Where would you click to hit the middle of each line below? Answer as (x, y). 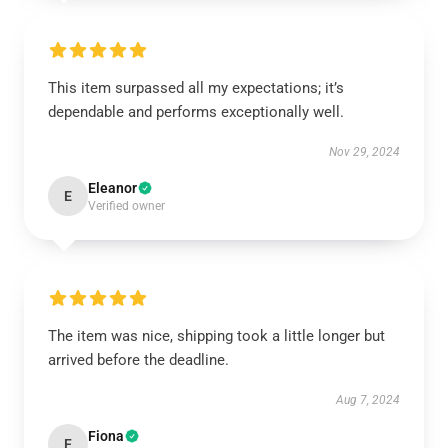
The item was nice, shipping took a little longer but (216, 336)
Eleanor (112, 188)
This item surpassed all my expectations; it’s (196, 88)
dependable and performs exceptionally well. (196, 112)
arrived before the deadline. (138, 360)
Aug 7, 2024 (368, 400)
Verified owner (126, 206)
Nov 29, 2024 (364, 152)
